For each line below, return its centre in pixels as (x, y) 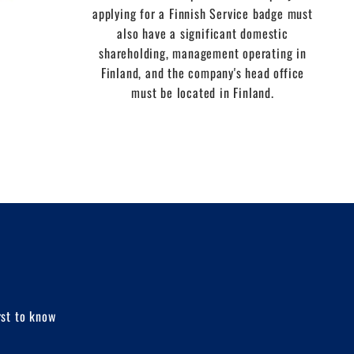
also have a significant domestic (203, 33)
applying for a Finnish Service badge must (203, 13)
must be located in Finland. (203, 92)
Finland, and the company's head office (203, 72)
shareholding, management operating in (203, 53)
